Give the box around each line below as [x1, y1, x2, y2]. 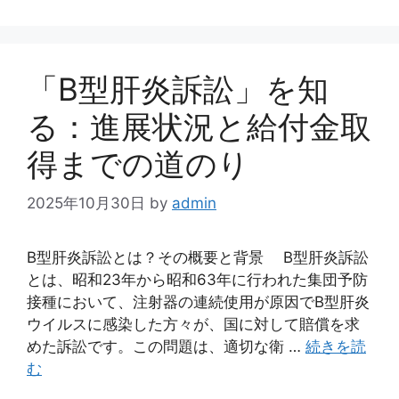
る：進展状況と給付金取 [27, 107, 371, 145]
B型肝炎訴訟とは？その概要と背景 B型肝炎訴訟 [27, 248, 369, 266]
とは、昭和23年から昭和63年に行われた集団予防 [27, 271, 368, 289]
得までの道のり [27, 144, 249, 183]
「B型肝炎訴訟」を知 [27, 69, 329, 108]
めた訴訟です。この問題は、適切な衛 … [27, 338, 305, 355]
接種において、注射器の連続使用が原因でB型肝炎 [27, 293, 370, 311]
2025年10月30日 [27, 194, 145, 212]
